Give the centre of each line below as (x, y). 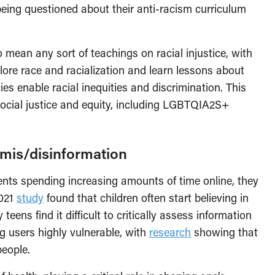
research (170, 232)
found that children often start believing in (146, 198)
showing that (224, 232)
